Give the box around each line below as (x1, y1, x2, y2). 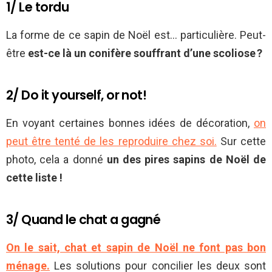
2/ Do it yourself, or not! (6, 86, 147, 104)
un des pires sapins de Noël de (106, 152, 267, 166)
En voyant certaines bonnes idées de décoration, (6, 116, 254, 129)
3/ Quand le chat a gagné (6, 210, 161, 228)
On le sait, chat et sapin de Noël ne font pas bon (6, 240, 266, 254)
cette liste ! (6, 171, 63, 184)
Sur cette (216, 134, 267, 148)
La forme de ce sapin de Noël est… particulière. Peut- (6, 28, 266, 41)
